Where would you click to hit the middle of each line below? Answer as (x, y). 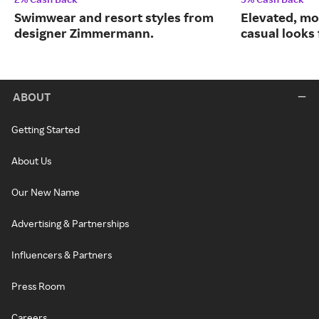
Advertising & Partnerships (70, 224)
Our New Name (46, 192)
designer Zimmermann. (84, 33)
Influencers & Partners (62, 255)
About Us (31, 161)
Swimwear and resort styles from (114, 17)
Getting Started (46, 130)
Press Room (38, 286)
